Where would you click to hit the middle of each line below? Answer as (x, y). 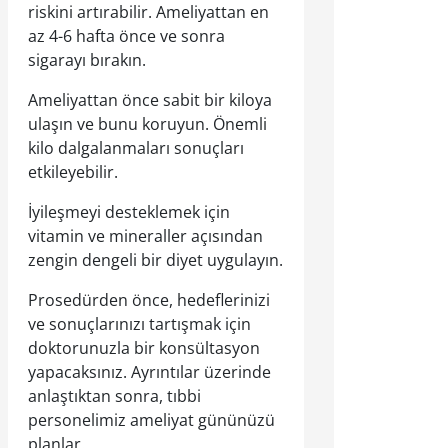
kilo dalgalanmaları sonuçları (136, 148)
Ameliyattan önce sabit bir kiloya (150, 100)
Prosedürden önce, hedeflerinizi (149, 300)
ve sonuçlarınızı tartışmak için (139, 324)
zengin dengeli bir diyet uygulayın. (155, 260)
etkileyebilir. (73, 172)
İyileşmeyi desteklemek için (129, 212)
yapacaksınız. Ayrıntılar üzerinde (149, 372)
